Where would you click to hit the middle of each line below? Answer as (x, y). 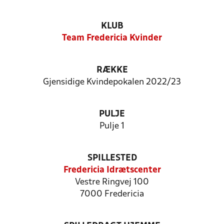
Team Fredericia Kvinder (112, 38)
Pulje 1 (112, 126)
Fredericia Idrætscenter (112, 170)
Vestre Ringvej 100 (112, 182)
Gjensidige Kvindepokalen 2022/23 (112, 82)
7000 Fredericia (112, 194)
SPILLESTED (112, 158)
